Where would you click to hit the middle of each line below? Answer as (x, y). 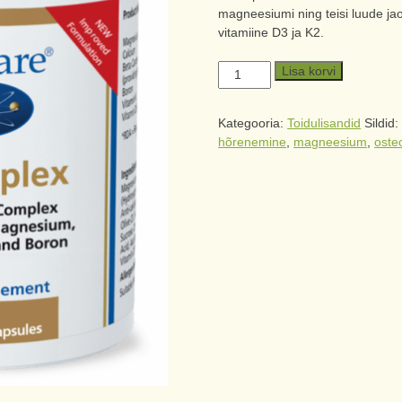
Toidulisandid (324, 123)
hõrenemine (253, 142)
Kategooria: (253, 123)
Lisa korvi (308, 71)
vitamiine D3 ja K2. (271, 32)
